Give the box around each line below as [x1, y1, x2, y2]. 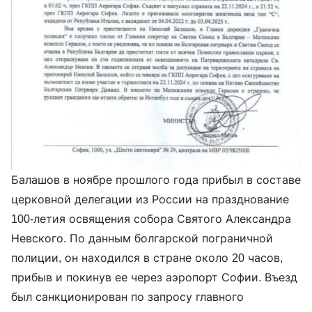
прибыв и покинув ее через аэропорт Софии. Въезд [11, 270, 297, 285]
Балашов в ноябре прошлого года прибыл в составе [11, 173, 301, 187]
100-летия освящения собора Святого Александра [11, 212, 291, 226]
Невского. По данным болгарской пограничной [11, 231, 273, 246]
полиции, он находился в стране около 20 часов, [11, 251, 283, 265]
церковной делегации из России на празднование [11, 192, 289, 207]
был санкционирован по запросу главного [11, 290, 244, 304]
